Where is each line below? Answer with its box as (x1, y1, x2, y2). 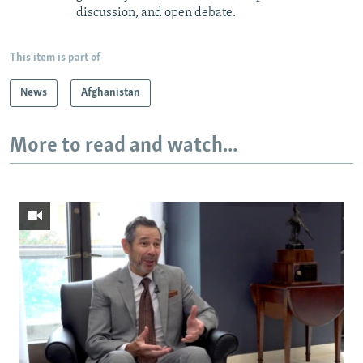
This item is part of (10, 51, 100, 64)
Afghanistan (81, 86, 140, 99)
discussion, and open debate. (76, 6, 236, 19)
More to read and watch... (10, 135, 237, 157)
